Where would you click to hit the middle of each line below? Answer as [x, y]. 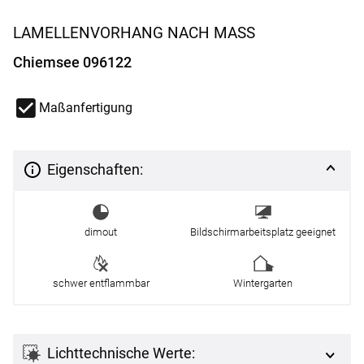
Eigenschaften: [95, 169]
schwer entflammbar [101, 283]
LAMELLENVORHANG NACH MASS [134, 33]
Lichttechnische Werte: [121, 353]
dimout [101, 232]
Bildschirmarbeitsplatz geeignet [263, 232]
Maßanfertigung [86, 108]
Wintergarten [263, 283]
